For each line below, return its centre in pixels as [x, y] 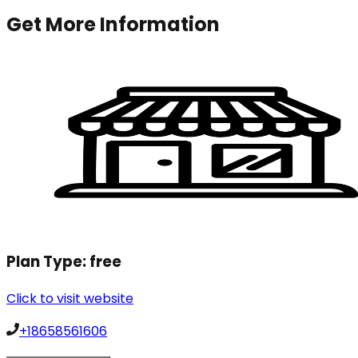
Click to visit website [70, 298]
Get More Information [113, 24]
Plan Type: [48, 262]
